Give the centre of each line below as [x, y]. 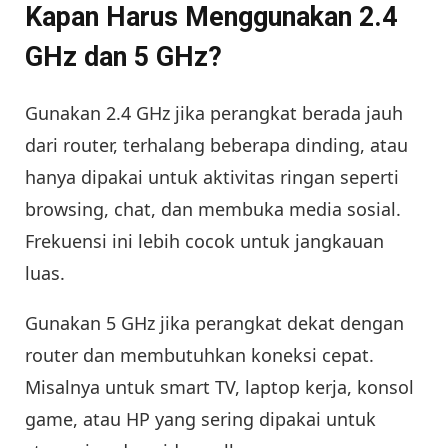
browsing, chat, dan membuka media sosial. [213, 209]
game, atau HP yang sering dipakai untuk [200, 419]
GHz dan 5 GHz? [123, 57]
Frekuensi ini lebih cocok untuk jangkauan [204, 241]
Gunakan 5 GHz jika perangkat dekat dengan [214, 323]
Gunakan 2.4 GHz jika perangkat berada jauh [214, 113]
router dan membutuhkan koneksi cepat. [199, 355]
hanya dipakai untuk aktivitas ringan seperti [212, 177]
